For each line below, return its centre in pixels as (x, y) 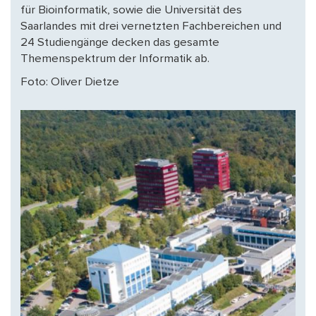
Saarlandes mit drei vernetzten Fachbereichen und (151, 26)
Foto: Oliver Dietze (70, 82)
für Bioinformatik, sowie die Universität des (131, 10)
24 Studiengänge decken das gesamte (120, 43)
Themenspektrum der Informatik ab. (115, 59)
